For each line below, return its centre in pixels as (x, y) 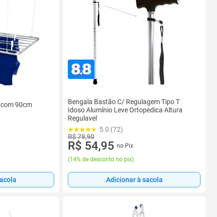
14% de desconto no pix (101, 160)
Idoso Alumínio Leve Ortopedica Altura (125, 110)
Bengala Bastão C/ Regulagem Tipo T (124, 101)
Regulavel (82, 118)
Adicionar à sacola (134, 180)
